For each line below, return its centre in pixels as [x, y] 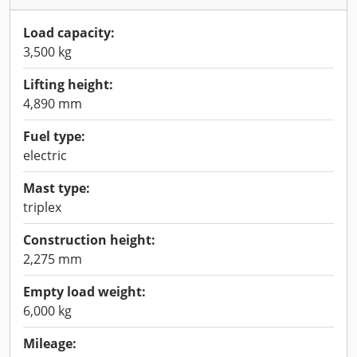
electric [45, 155]
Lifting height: [68, 84]
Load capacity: [69, 33]
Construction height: [89, 240]
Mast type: [57, 188]
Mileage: [50, 343]
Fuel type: [54, 136]
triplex [42, 207]
